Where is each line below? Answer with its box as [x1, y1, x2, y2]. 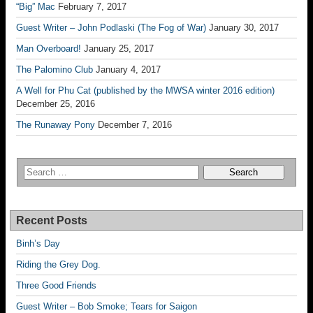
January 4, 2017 [96, 64, 161, 75]
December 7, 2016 [98, 119, 172, 130]
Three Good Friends [16, 280, 96, 291]
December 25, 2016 [16, 99, 95, 109]
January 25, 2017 [84, 43, 154, 54]
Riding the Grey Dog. [16, 259, 101, 270]
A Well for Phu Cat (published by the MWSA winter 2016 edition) [16, 85, 275, 96]
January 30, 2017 [209, 22, 279, 33]
